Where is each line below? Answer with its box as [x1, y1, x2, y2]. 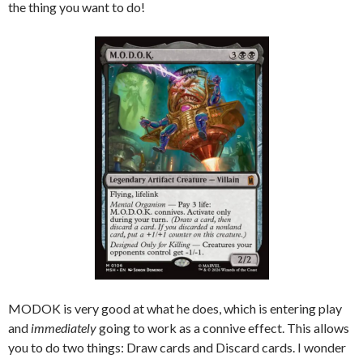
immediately [31, 319, 96, 335]
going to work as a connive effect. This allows [96, 319, 349, 335]
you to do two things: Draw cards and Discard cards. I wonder [8, 339, 346, 355]
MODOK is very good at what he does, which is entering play [8, 300, 342, 316]
